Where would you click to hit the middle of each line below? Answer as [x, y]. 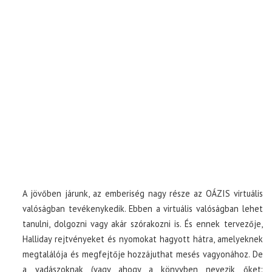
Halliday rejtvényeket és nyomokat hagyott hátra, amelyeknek [143, 239]
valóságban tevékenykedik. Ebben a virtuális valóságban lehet [143, 209]
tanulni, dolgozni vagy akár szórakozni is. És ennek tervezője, [143, 224]
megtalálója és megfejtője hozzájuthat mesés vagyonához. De [143, 254]
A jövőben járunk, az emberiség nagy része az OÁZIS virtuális [143, 193]
